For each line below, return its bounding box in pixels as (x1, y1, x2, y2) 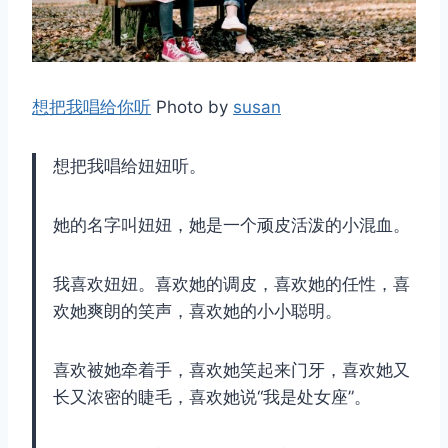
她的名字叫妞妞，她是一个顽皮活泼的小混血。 (53, 214, 410, 235)
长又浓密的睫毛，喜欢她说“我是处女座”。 (53, 386, 371, 407)
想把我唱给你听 (32, 96, 151, 117)
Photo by (151, 96, 233, 117)
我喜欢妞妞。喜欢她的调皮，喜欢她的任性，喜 (53, 273, 410, 294)
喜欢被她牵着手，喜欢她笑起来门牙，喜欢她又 (53, 359, 410, 380)
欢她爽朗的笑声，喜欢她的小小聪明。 (53, 300, 342, 321)
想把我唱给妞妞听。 (53, 155, 206, 176)
